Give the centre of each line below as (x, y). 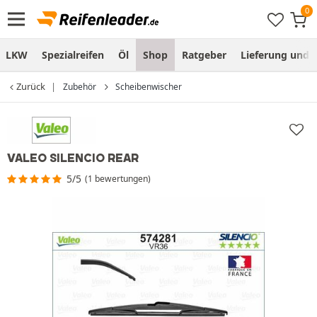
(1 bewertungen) (118, 178)
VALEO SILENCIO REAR (73, 157)
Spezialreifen (73, 55)
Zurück (31, 86)
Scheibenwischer (149, 87)
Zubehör (80, 87)
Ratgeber (204, 55)
